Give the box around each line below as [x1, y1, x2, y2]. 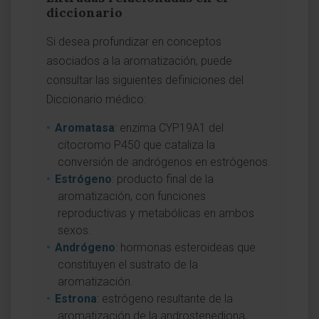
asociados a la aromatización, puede [46, 54, 232, 68]
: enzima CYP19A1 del [115, 121, 224, 135]
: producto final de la [112, 172, 214, 186]
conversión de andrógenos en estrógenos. [58, 155, 271, 169]
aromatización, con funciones [58, 189, 206, 203]
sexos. [58, 224, 91, 237]
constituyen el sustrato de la [58, 258, 198, 271]
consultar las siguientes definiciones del [46, 73, 244, 87]
